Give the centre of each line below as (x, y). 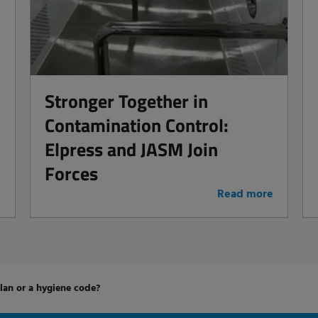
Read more (245, 195)
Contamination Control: (137, 126)
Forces (72, 174)
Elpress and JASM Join (132, 150)
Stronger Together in (127, 102)
